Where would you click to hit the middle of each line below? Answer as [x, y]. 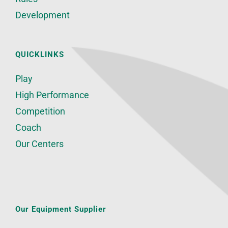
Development [42, 15]
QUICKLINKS [40, 55]
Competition [40, 111]
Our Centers [39, 144]
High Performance [52, 95]
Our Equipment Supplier [61, 209]
